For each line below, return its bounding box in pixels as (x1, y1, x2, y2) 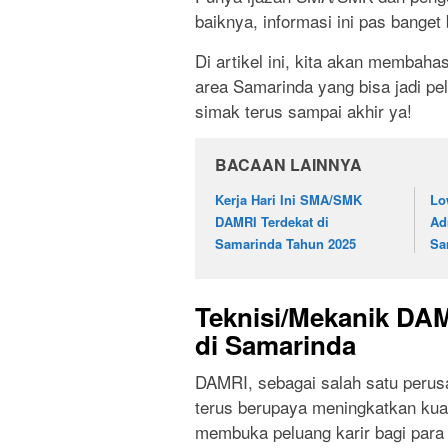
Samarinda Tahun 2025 (215, 233, 356, 253)
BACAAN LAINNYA (215, 152, 362, 176)
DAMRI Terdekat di (215, 211, 329, 231)
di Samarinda (195, 326, 356, 364)
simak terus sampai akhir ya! (195, 97, 412, 123)
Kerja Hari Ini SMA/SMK (215, 189, 362, 209)
